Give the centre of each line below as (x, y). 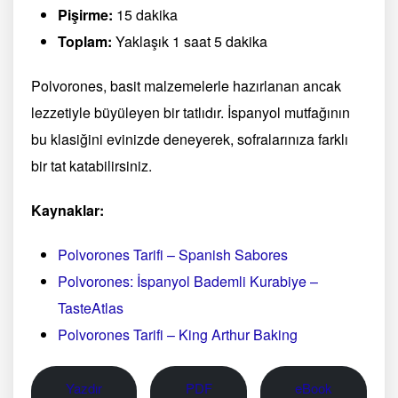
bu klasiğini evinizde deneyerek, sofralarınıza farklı (190, 139)
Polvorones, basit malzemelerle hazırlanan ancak (186, 85)
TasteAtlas (91, 307)
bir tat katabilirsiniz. (92, 165)
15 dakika (145, 14)
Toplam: (85, 41)
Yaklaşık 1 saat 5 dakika (190, 41)
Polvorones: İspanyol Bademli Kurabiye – (188, 281)
